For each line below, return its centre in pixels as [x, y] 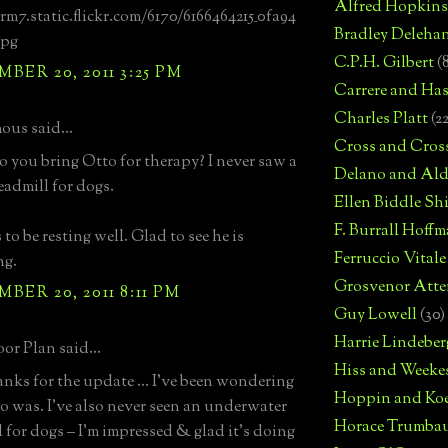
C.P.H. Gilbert [384, 64]
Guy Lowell [375, 316]
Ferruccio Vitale [390, 260]
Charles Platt [381, 120]
